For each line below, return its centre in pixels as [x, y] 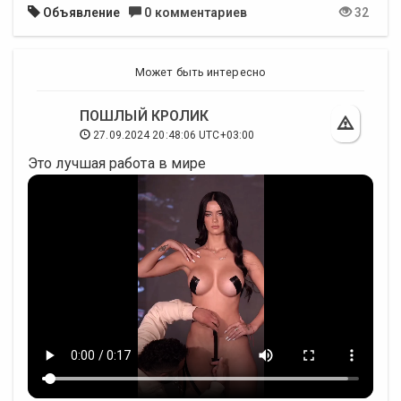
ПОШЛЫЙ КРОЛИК [145, 116]
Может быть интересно [200, 73]
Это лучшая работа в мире [117, 164]
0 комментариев [194, 13]
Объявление [81, 13]
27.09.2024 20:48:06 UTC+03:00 [173, 136]
